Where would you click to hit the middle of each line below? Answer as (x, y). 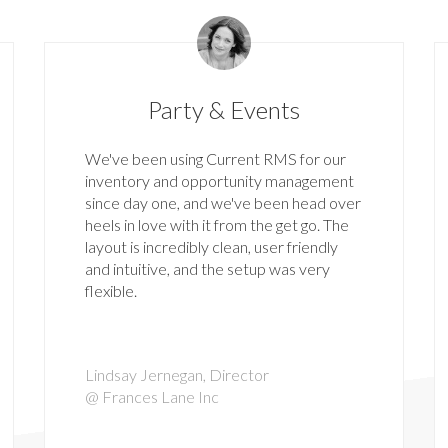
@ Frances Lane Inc (151, 397)
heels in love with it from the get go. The (216, 225)
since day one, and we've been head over (222, 203)
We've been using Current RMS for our (215, 159)
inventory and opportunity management (219, 181)
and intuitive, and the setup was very (207, 269)
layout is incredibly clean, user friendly (211, 247)
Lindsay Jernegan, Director (176, 375)
